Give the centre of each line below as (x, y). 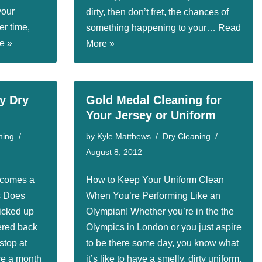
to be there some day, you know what (162, 243)
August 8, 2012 (114, 152)
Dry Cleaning (187, 136)
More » (100, 44)
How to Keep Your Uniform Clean (155, 180)
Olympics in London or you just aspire (164, 227)
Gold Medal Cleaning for (154, 100)
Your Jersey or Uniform (151, 115)
